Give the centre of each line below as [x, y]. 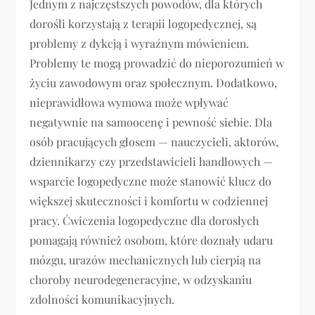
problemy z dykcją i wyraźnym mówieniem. [140, 44]
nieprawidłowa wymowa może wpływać [129, 103]
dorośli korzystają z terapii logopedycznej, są [143, 24]
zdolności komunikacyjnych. [102, 300]
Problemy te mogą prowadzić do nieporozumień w [157, 63]
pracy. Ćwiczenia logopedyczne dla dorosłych [144, 221]
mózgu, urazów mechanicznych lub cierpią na [146, 260]
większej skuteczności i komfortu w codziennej [149, 201]
